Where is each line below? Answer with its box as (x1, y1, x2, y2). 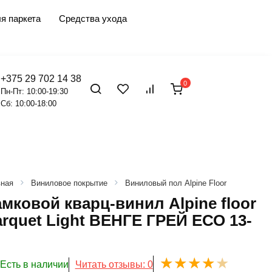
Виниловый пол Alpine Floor (124, 178, 226, 188)
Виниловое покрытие (30, 178, 107, 188)
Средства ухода (59, 13, 127, 24)
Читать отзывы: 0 (75, 259, 153, 270)
